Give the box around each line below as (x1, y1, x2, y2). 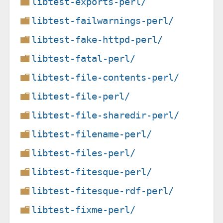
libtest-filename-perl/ (31, 128, 152, 140)
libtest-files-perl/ (31, 147, 136, 159)
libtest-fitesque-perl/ (31, 166, 152, 178)
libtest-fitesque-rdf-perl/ (31, 185, 174, 197)
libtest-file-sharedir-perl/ (31, 109, 180, 121)
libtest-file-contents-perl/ (31, 71, 180, 83)
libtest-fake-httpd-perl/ (31, 33, 163, 45)
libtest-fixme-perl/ (31, 204, 136, 216)
